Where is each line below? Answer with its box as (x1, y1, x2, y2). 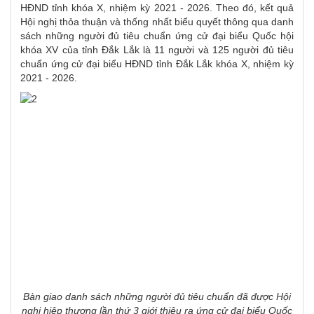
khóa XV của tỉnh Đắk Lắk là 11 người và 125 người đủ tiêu (20, 44, 294, 56)
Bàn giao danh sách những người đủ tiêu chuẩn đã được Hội (23, 291, 291, 303)
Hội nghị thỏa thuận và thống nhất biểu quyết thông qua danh (20, 16, 294, 28)
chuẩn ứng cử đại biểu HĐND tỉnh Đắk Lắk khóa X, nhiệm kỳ (20, 58, 294, 70)
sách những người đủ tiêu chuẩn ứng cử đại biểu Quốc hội (20, 30, 294, 42)
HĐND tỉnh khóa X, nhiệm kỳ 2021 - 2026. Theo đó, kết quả (20, 2, 294, 14)
